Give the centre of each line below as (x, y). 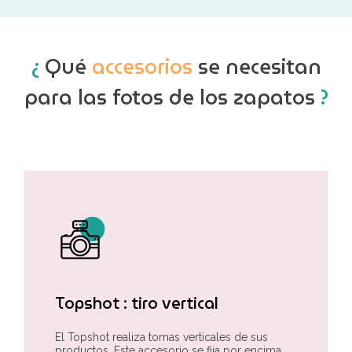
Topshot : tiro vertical (137, 303)
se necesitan (257, 67)
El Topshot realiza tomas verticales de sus (161, 337)
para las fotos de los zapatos (172, 98)
